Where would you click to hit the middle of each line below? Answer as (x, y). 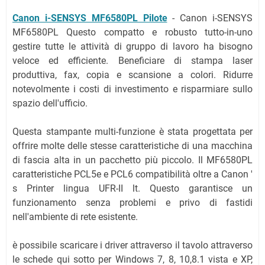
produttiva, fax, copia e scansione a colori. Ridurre (132, 75)
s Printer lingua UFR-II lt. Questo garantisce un (132, 188)
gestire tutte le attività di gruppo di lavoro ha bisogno (132, 46)
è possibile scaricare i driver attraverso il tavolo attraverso (132, 245)
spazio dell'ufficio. (50, 103)
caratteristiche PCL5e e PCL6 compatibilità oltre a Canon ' (132, 174)
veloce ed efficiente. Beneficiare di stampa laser (132, 61)
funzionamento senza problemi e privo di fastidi (132, 203)
